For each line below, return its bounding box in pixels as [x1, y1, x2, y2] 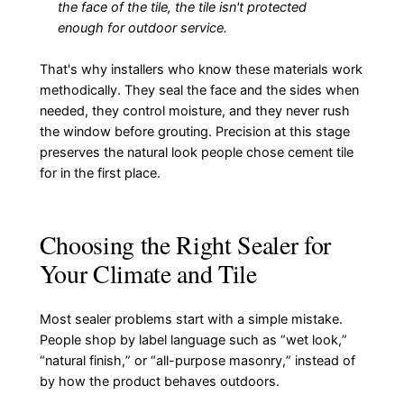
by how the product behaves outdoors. [39, 372, 280, 390]
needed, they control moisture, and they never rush [39, 103, 350, 120]
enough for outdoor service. [57, 20, 227, 37]
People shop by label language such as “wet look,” [39, 331, 347, 348]
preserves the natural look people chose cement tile [39, 144, 353, 161]
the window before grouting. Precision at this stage [39, 124, 350, 141]
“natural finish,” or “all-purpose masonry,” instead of [39, 352, 355, 369]
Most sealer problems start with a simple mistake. [39, 310, 343, 327]
